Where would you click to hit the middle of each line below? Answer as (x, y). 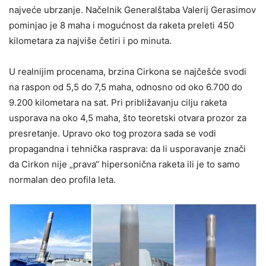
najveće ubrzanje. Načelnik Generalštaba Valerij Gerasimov (132, 10)
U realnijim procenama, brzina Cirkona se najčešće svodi (128, 72)
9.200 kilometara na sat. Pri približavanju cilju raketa (118, 102)
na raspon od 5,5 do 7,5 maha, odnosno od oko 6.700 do (126, 87)
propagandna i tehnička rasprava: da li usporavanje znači (127, 149)
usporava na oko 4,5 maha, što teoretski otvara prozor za (128, 118)
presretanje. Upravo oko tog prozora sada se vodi (113, 133)
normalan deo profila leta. (62, 180)
